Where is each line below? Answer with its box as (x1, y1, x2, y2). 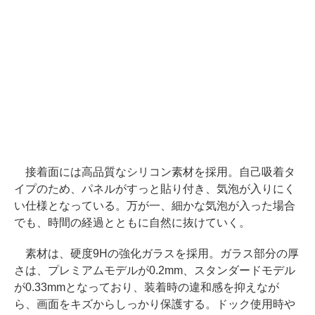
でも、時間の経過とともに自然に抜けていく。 (14, 217, 250, 229)
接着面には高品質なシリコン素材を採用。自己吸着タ (14, 166, 295, 179)
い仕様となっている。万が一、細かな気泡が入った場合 (14, 200, 295, 212)
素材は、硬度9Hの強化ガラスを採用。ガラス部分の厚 (14, 247, 299, 260)
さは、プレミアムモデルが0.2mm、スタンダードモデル (14, 264, 295, 277)
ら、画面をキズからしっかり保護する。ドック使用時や (14, 298, 295, 311)
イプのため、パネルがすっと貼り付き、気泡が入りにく (14, 183, 295, 195)
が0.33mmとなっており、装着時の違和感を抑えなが (14, 281, 279, 294)
